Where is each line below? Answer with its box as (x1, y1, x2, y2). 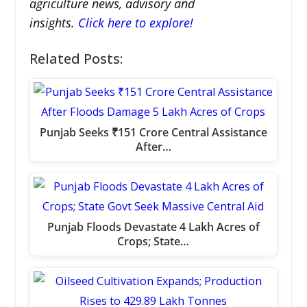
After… (135, 138, 171, 154)
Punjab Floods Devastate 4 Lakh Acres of (47, 219, 260, 234)
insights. (29, 14, 75, 31)
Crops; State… (117, 233, 190, 249)
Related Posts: (29, 49, 123, 68)
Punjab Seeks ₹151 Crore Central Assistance (39, 124, 267, 140)
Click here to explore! (77, 14, 193, 31)
